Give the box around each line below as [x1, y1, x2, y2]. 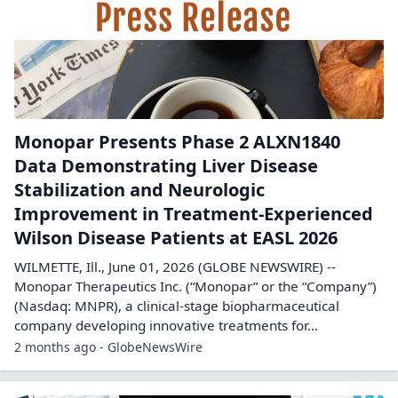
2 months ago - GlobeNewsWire [14, 338, 203, 355]
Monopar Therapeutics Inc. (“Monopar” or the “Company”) [14, 276, 377, 295]
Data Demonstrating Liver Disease [14, 153, 318, 178]
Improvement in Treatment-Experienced [14, 201, 373, 226]
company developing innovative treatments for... [14, 315, 318, 334]
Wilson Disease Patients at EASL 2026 [14, 225, 338, 250]
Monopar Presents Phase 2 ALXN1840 [14, 129, 340, 154]
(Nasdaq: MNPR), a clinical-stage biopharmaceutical [14, 296, 339, 314]
